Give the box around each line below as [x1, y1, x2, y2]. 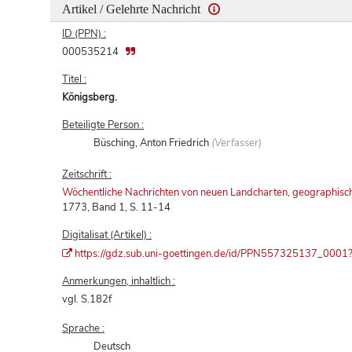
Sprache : [62, 321, 104, 335]
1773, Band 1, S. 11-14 [62, 200, 170, 214]
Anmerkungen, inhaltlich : [62, 273, 175, 288]
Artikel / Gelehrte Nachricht [62, 2, 203, 16]
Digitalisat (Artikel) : [62, 227, 152, 242]
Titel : [62, 71, 86, 86]
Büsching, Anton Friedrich [93, 135, 212, 150]
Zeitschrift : [62, 167, 112, 181]
